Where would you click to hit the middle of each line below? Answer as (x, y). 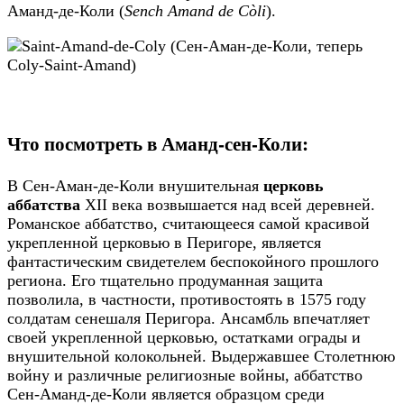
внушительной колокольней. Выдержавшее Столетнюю (201, 356)
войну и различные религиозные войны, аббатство (185, 375)
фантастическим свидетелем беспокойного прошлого (193, 261)
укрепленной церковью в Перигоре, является (164, 242)
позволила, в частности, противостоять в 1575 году (187, 299)
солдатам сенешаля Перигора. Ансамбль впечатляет (188, 318)
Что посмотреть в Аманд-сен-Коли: (158, 143)
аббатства (44, 204)
